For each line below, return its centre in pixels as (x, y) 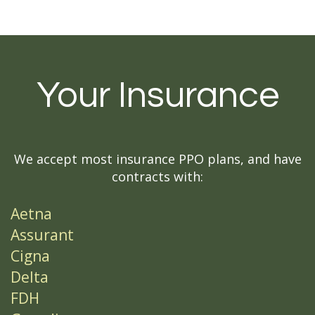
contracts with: (157, 176)
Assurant (42, 235)
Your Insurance (157, 96)
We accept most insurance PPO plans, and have (157, 159)
